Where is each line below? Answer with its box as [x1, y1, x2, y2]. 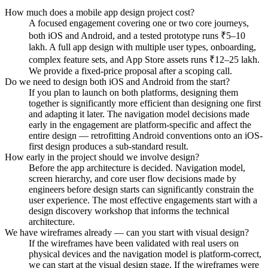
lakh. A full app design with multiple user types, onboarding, [29, 41, 256, 52]
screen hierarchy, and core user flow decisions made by [29, 173, 236, 184]
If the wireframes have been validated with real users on [29, 237, 239, 248]
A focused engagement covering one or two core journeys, [29, 17, 249, 28]
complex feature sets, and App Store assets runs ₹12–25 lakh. [29, 54, 260, 65]
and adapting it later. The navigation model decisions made [29, 108, 249, 119]
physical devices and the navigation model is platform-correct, [29, 248, 261, 259]
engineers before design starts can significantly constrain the [29, 184, 254, 194]
